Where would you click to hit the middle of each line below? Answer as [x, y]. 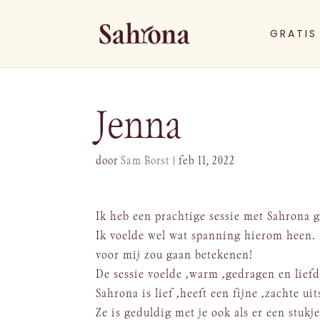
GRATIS [293, 34]
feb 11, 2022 [207, 161]
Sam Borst [146, 161]
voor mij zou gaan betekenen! [175, 255]
